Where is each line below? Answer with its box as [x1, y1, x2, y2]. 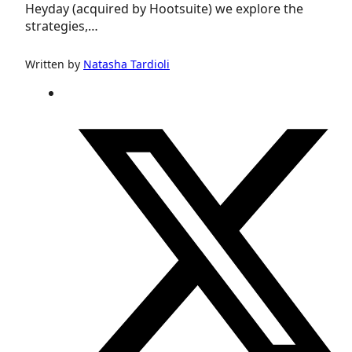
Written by [25, 56, 83, 71]
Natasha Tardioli [83, 56, 170, 71]
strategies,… [25, 16, 98, 35]
